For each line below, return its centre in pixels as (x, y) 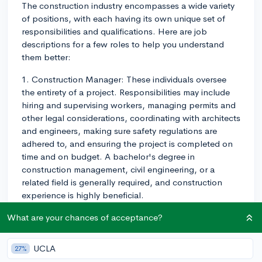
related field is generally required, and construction (122, 182)
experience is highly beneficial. (83, 195)
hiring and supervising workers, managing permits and (129, 105)
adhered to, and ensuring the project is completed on (127, 143)
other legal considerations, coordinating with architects (131, 118)
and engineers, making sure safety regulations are (119, 130)
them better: (46, 57)
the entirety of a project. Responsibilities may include (126, 92)
